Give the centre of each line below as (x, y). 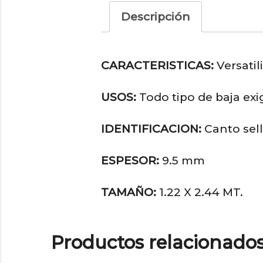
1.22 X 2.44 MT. (200, 192)
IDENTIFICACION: (151, 129)
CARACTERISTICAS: (157, 65)
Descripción (156, 16)
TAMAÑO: (129, 192)
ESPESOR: (130, 160)
